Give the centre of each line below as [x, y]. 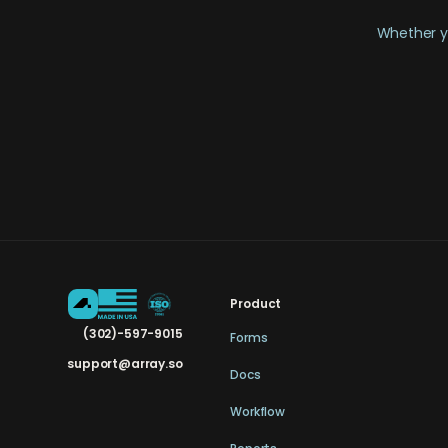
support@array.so [125, 363]
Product [256, 303]
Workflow [257, 411]
